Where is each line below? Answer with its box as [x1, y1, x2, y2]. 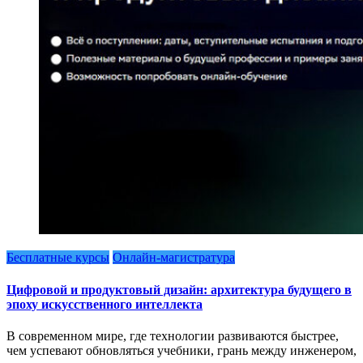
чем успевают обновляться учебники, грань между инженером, [6, 343, 357, 357]
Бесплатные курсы [6, 250, 109, 265]
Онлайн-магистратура [113, 250, 235, 265]
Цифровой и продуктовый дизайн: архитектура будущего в [6, 282, 352, 297]
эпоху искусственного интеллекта [6, 297, 203, 311]
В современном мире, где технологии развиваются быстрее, [6, 328, 339, 343]
